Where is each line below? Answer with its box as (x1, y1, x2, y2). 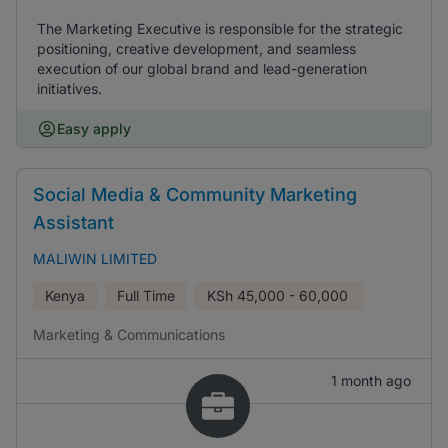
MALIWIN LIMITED (33, 250, 157, 267)
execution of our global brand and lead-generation (37, 60, 367, 77)
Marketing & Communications (33, 326, 225, 343)
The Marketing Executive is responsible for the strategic (37, 20, 403, 37)
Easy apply (57, 120, 131, 137)
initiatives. (37, 80, 102, 97)
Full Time (117, 287, 175, 304)
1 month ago (331, 372, 411, 389)
